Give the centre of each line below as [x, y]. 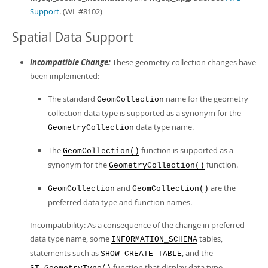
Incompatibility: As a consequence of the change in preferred [137, 225]
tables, [210, 239]
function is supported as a [186, 150]
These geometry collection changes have [183, 62]
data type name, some [71, 239]
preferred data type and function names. [120, 202]
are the [222, 188]
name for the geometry [206, 99]
